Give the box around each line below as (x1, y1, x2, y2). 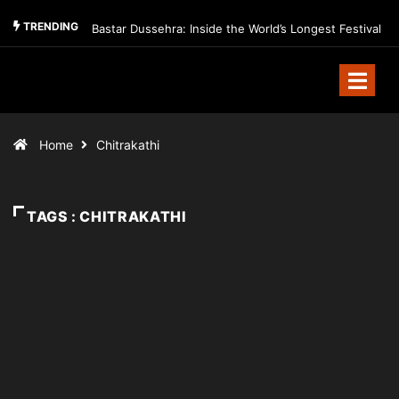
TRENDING (20, 20, 78, 34)
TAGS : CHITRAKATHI (27, 208, 187, 225)
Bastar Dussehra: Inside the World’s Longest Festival (92, 21, 381, 36)
